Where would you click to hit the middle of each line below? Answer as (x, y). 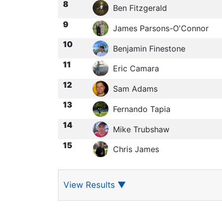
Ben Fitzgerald (140, 8)
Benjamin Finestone (149, 48)
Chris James (136, 149)
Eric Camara (136, 69)
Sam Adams (135, 89)
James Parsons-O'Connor (161, 28)
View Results (90, 185)
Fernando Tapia (141, 109)
